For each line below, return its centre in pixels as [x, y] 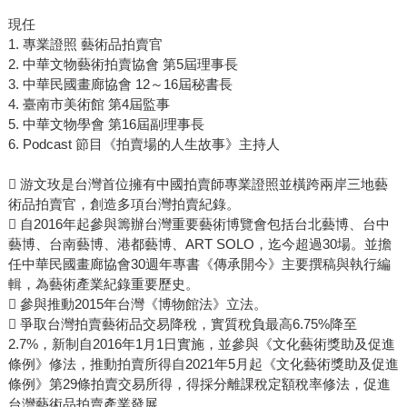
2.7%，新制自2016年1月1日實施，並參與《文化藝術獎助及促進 [201, 344]
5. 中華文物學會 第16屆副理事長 [106, 124]
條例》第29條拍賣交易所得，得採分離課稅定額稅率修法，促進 [199, 384]
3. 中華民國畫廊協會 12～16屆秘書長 [120, 84]
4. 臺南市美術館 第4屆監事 [89, 104]
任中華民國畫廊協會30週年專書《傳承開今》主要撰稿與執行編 [199, 264]
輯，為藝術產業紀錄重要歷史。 [103, 284]
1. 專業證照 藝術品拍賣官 [85, 45]
